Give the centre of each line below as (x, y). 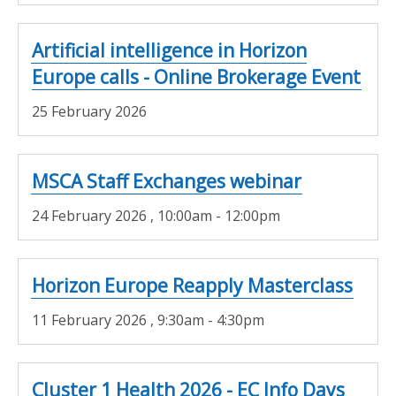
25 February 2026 (89, 111)
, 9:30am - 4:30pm (207, 320)
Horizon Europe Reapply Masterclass (192, 286)
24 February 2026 (91, 216)
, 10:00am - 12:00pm (215, 216)
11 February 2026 (91, 320)
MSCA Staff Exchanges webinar (167, 181)
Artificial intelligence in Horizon (169, 50)
